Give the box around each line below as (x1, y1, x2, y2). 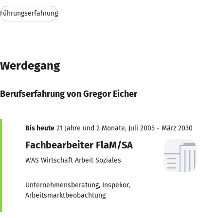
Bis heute (25, 124, 54, 132)
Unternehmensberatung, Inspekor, (25, 181, 130, 189)
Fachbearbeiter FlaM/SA (25, 139, 133, 151)
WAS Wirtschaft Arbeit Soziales (25, 156, 121, 164)
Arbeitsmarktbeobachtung (25, 191, 106, 200)
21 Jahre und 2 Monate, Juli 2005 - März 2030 (54, 124, 193, 132)
